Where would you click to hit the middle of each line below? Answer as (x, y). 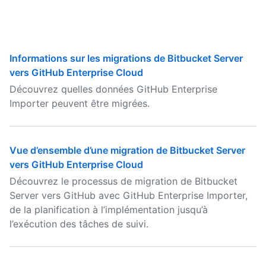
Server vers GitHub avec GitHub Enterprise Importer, (129, 195)
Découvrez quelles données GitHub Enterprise (113, 89)
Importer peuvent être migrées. (80, 103)
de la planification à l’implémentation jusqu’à (109, 210)
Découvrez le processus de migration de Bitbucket (123, 181)
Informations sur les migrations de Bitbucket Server (126, 58)
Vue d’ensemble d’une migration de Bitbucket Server (127, 150)
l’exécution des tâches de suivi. (79, 224)
